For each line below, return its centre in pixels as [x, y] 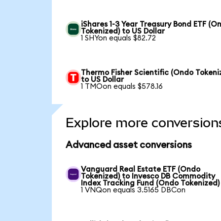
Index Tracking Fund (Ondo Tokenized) [150, 183]
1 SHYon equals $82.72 [119, 38]
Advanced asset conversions [129, 146]
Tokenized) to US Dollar [123, 31]
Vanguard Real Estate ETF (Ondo [141, 169]
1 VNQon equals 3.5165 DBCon [133, 190]
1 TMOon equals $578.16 [122, 86]
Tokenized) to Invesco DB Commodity [148, 176]
